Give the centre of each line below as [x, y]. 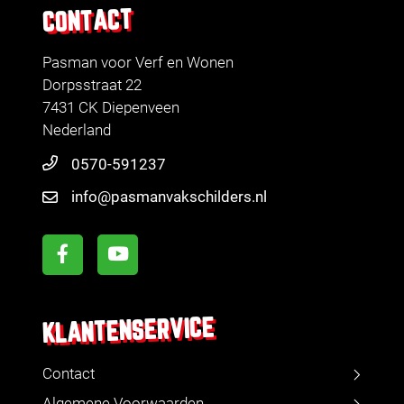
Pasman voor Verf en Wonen [138, 63]
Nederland [77, 130]
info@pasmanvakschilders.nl [169, 197]
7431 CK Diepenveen [111, 108]
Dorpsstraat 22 [92, 85]
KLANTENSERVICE [129, 332]
